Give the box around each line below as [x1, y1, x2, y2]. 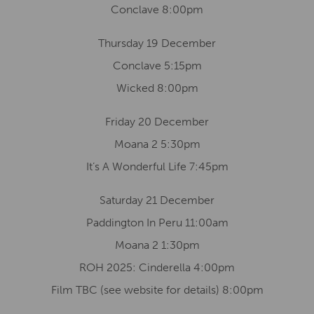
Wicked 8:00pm [116, 81, 198, 95]
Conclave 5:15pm [112, 59, 202, 72]
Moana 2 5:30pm [114, 137, 200, 151]
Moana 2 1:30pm [114, 238, 200, 252]
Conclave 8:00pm [111, 3, 203, 16]
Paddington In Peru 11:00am [86, 216, 228, 229]
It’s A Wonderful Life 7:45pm [86, 160, 228, 173]
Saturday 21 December [100, 193, 214, 207]
